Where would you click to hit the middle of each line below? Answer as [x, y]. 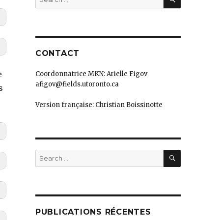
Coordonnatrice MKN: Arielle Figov [91, 74]
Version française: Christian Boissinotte [99, 105]
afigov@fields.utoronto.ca [77, 84]
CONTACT [57, 53]
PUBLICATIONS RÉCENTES [93, 212]
